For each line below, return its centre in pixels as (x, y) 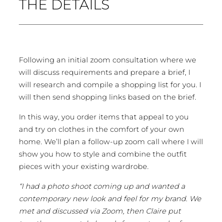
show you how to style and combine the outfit (103, 154)
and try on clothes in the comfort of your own (102, 129)
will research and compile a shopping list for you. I (110, 85)
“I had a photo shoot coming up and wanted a (102, 186)
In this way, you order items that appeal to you (104, 117)
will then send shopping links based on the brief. (109, 97)
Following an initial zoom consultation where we (108, 60)
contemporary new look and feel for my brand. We (110, 198)
